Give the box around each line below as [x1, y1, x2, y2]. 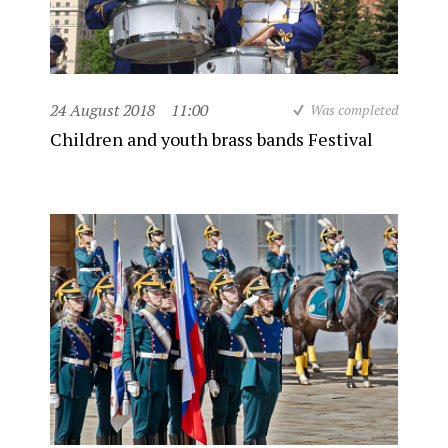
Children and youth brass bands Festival [50, 127, 373, 151]
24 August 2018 [50, 99, 155, 121]
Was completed [310, 100, 398, 119]
